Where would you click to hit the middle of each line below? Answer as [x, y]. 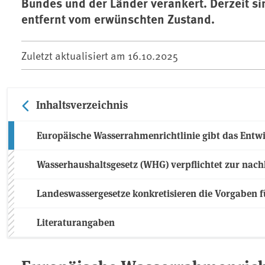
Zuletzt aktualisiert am [75, 56]
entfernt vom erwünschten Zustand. [118, 19]
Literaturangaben [76, 222]
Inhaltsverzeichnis [82, 104]
